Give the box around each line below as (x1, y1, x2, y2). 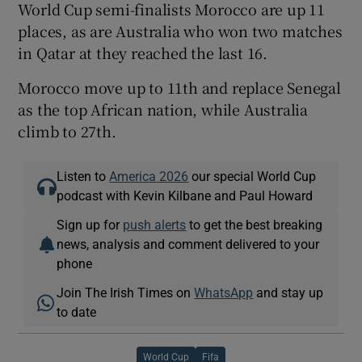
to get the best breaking (186, 217, 323, 231)
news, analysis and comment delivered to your (57, 237, 320, 250)
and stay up (253, 285, 324, 299)
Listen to (57, 169, 110, 183)
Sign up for (57, 217, 124, 231)
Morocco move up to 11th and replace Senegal (18, 76, 341, 98)
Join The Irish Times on (57, 285, 195, 299)
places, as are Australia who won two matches (18, 19, 343, 41)
